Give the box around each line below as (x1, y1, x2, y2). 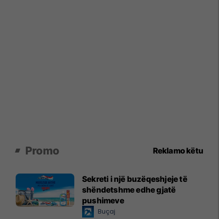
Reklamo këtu (153, 146, 203, 156)
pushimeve (82, 196, 124, 206)
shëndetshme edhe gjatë (82, 185, 176, 195)
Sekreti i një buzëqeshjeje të (82, 174, 187, 184)
